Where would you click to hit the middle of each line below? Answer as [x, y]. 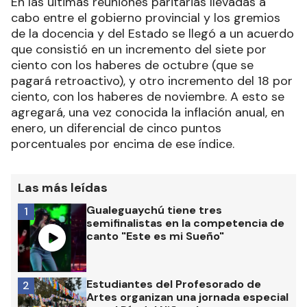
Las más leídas [63, 187]
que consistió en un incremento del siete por [139, 49]
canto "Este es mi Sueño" [155, 236]
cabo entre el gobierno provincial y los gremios [146, 17]
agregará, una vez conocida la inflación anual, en [148, 112]
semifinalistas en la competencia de [185, 223]
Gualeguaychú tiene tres [154, 210]
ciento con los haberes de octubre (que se [132, 65]
